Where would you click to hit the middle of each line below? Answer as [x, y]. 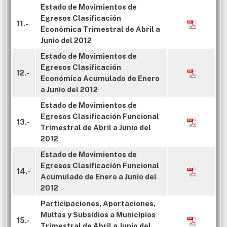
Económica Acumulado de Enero [100, 78]
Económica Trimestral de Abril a [100, 29]
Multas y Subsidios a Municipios [98, 215]
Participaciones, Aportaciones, [98, 203]
